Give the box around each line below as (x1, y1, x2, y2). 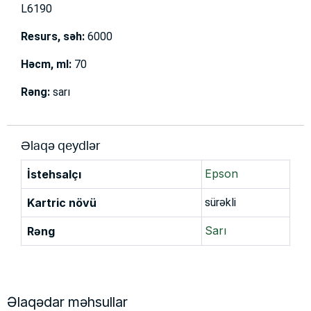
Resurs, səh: (21, 30, 85, 44)
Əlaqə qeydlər (21, 140, 101, 153)
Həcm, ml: (21, 58, 72, 72)
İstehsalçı (27, 167, 81, 182)
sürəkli (205, 196, 236, 210)
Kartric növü (27, 196, 96, 210)
